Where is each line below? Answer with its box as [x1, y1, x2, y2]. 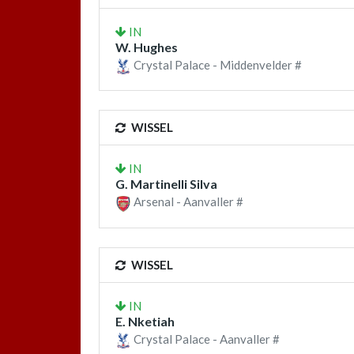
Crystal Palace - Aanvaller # [131, 331, 280, 346]
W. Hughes [115, 40, 178, 55]
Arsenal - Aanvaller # [131, 194, 243, 209]
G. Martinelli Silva [115, 176, 217, 192]
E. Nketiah [115, 313, 175, 329]
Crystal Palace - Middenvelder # [131, 58, 302, 73]
